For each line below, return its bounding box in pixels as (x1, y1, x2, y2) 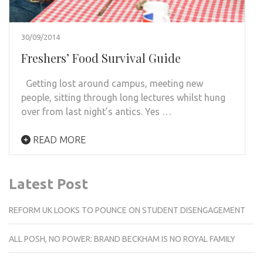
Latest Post (9, 176, 88, 192)
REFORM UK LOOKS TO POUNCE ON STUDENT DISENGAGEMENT (9, 205, 245, 215)
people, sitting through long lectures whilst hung (21, 92, 225, 103)
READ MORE (31, 134, 86, 145)
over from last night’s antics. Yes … (21, 106, 171, 117)
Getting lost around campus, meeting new (21, 77, 203, 89)
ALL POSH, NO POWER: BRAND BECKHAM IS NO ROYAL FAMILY (9, 234, 235, 244)
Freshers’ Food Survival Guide (21, 49, 181, 66)
